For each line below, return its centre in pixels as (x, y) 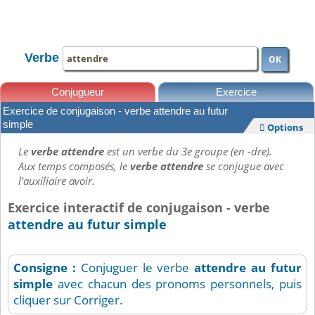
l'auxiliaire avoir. (57, 181)
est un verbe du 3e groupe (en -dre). (189, 152)
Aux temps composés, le (74, 166)
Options (285, 128)
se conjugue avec (244, 166)
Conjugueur (78, 92)
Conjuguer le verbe (137, 268)
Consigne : (47, 268)
